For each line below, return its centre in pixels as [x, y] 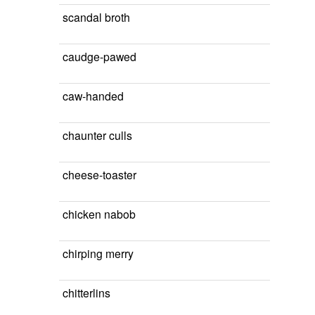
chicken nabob [99, 214]
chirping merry [98, 253]
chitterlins [86, 292]
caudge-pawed [99, 56]
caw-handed [93, 96]
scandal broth [96, 17]
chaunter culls [97, 135]
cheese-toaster [99, 174]
